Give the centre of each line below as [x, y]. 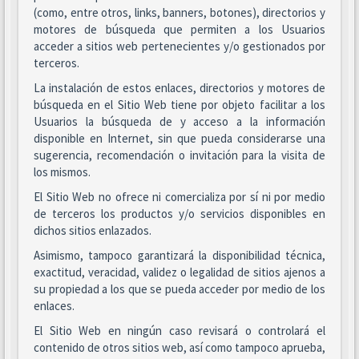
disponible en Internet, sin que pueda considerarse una [179, 138]
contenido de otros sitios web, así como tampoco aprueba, [179, 347]
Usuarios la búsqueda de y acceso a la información [179, 121]
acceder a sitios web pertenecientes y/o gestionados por [179, 46]
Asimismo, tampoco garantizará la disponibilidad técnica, [179, 255]
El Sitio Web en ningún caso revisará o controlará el [179, 331]
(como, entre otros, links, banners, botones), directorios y [179, 12]
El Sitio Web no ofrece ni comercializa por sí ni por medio [179, 197]
